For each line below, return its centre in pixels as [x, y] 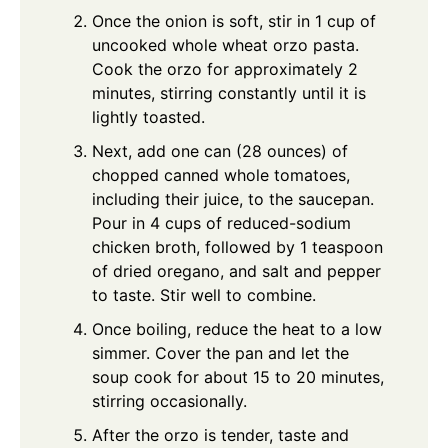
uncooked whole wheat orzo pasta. [225, 45]
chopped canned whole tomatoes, [221, 175]
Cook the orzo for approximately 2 [225, 69]
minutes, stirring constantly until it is [229, 93]
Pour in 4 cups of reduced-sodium [221, 223]
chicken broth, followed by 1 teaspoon [237, 247]
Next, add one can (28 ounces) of [220, 151]
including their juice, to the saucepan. [233, 199]
